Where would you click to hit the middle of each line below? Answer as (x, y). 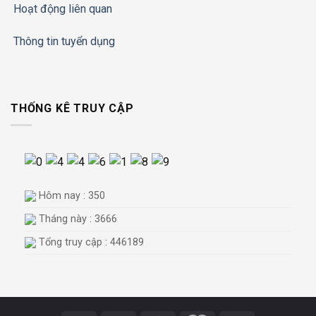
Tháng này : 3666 (77, 219)
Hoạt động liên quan (63, 9)
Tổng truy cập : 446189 (90, 242)
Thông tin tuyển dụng (64, 41)
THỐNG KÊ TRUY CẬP (72, 108)
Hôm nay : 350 (71, 195)
